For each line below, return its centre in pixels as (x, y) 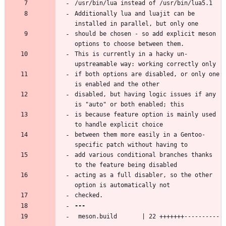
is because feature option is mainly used (145, 114)
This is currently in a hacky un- (131, 54)
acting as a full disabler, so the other (144, 175)
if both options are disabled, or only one (147, 74)
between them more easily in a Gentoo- (140, 134)
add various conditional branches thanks (144, 155)
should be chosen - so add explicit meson (145, 34)
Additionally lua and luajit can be (135, 13)
